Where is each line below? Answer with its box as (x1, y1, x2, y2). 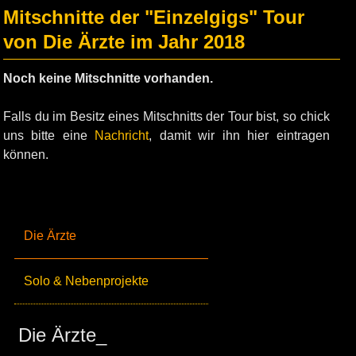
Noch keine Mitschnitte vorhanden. (3, 72, 213, 85)
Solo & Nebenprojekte (24, 274, 149, 288)
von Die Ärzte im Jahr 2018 (3, 31, 245, 52)
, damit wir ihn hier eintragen (149, 129, 330, 142)
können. (3, 148, 48, 161)
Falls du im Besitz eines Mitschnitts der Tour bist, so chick (3, 110, 330, 123)
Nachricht (95, 129, 149, 142)
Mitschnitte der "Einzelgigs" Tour (3, 6, 304, 28)
